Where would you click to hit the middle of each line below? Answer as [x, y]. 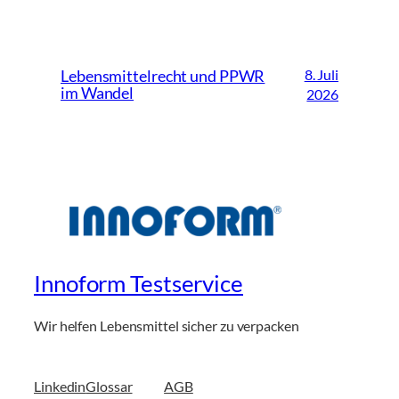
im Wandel [98, 94]
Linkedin [60, 386]
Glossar [109, 386]
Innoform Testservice [138, 284]
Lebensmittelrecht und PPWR [163, 77]
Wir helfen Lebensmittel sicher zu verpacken [167, 325]
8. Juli [321, 75]
